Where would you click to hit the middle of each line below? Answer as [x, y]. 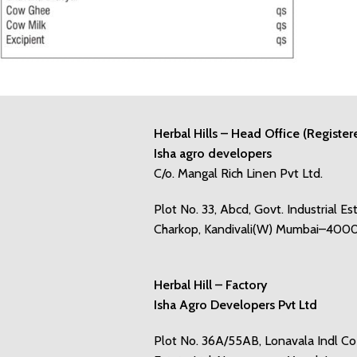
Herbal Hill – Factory [210, 284]
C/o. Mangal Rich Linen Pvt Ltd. [238, 173]
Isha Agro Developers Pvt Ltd [235, 304]
